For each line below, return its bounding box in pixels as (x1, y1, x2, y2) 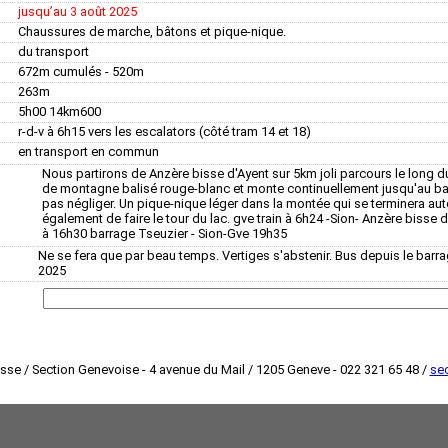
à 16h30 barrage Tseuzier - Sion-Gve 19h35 (42, 225, 287, 241)
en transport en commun (18, 143, 159, 159)
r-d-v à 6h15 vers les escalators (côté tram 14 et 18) (18, 123, 311, 139)
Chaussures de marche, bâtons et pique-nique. (18, 23, 286, 39)
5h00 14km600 (18, 103, 101, 119)
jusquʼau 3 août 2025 (18, 3, 137, 19)
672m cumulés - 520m (18, 63, 144, 79)
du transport (18, 43, 89, 59)
